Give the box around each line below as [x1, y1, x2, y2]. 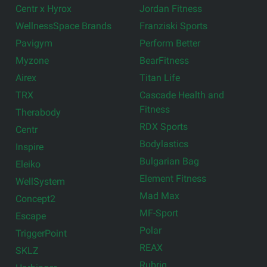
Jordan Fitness [139, 2, 202, 14]
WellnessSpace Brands [15, 20, 112, 32]
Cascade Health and [139, 89, 224, 101]
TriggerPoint [15, 227, 67, 239]
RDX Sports [139, 120, 188, 132]
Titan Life [139, 72, 180, 83]
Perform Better [139, 37, 200, 49]
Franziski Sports [139, 20, 207, 32]
